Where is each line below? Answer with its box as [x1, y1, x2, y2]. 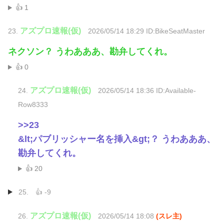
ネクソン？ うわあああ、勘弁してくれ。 [8, 46, 172, 57]
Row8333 [18, 101, 48, 109]
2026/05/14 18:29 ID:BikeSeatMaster [88, 27, 205, 35]
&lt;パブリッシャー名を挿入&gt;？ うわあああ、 [18, 134, 215, 144]
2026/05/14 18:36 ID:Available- [98, 87, 196, 95]
